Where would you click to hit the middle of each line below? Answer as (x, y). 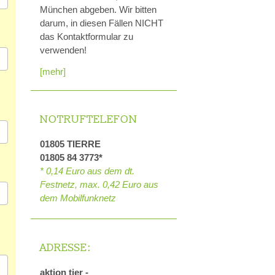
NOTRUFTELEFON (89, 119)
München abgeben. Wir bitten (98, 10)
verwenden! (63, 50)
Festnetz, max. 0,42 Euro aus (99, 184)
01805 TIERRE (70, 144)
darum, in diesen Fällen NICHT (102, 23)
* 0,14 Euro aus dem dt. (87, 171)
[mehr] (53, 71)
